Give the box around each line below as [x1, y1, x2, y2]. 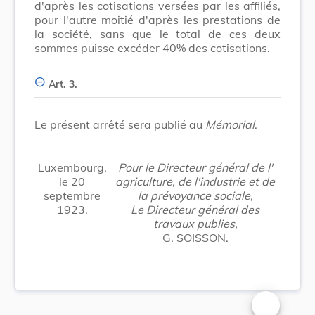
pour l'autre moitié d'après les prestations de [34, 12, 281, 27]
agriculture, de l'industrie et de [115, 174, 275, 188]
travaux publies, [153, 216, 238, 231]
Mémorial [205, 117, 255, 131]
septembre [44, 188, 101, 202]
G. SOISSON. [162, 230, 229, 245]
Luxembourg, [37, 160, 107, 174]
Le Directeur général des [131, 202, 259, 217]
